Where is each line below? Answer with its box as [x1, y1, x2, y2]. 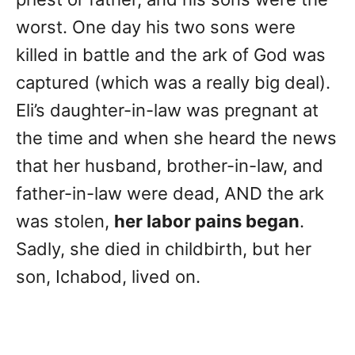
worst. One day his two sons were [16, 17, 296, 38]
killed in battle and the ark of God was [16, 44, 326, 66]
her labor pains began [114, 211, 300, 232]
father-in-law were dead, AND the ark [16, 183, 324, 204]
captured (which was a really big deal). [16, 72, 330, 94]
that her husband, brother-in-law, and [16, 155, 323, 177]
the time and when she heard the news [16, 128, 337, 149]
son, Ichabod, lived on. [16, 266, 200, 288]
